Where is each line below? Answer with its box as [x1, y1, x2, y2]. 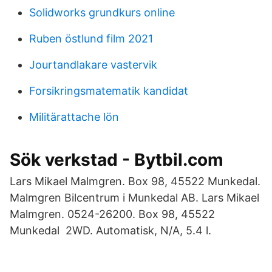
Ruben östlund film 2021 [29, 32, 153, 45]
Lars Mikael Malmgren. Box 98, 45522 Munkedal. [10, 175, 260, 188]
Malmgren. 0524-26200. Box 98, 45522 [10, 208, 215, 220]
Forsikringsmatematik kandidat [29, 84, 188, 97]
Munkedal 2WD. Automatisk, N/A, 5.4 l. [10, 224, 211, 237]
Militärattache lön [29, 110, 119, 123]
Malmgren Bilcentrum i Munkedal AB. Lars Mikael [10, 191, 259, 204]
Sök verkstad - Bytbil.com [10, 149, 223, 170]
